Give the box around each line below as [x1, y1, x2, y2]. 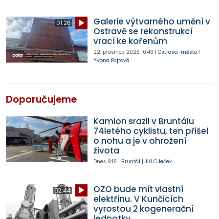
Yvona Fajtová [93, 57, 130, 65]
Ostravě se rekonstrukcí [93, 25, 193, 38]
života [93, 144, 119, 156]
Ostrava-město [157, 48, 197, 56]
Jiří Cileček [144, 157, 172, 165]
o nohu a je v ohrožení [93, 134, 186, 147]
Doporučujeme [6, 92, 77, 106]
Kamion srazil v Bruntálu [93, 115, 194, 127]
